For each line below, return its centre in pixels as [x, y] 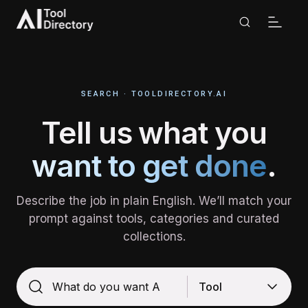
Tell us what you [154, 133]
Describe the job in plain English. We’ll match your [154, 201]
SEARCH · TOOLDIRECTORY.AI [154, 94]
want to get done [149, 166]
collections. [154, 236]
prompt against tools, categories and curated [154, 219]
